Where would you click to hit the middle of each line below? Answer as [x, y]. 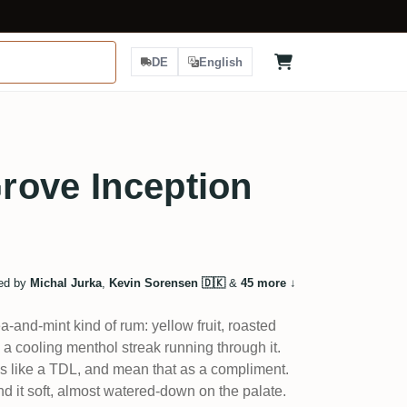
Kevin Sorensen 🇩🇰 [167, 283]
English [221, 62]
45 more [263, 283]
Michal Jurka [65, 283]
